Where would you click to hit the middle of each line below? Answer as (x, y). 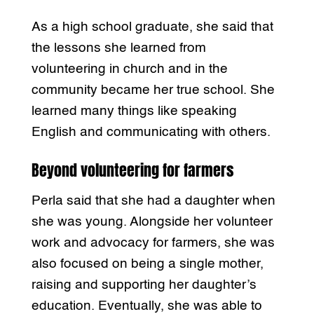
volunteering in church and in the (129, 69)
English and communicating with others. (151, 132)
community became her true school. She (153, 90)
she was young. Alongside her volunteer (152, 221)
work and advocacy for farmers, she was (153, 243)
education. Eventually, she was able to (146, 306)
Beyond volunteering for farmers (132, 170)
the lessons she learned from (118, 48)
